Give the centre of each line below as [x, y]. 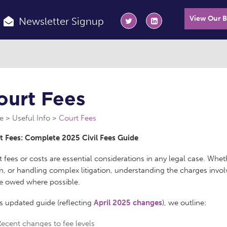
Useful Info [31, 118]
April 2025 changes [128, 203]
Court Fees [78, 118]
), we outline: [184, 203]
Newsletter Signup [61, 21]
